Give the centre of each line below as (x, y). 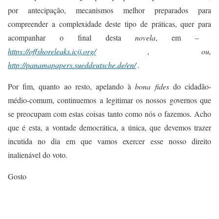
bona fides (152, 87)
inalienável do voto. (38, 155)
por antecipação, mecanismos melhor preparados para (109, 10)
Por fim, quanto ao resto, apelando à (72, 87)
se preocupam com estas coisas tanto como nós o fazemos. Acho (109, 114)
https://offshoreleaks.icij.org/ (52, 51)
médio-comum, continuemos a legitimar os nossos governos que (109, 100)
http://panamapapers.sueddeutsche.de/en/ (72, 65)
